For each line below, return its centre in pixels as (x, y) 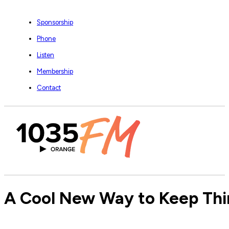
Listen (46, 55)
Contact (49, 87)
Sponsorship (55, 22)
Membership (55, 71)
